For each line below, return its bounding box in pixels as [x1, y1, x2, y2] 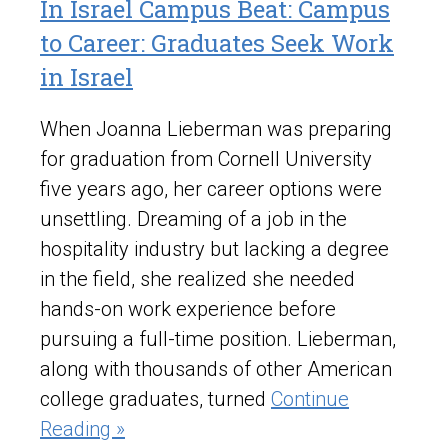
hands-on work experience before [40, 297, 336, 322]
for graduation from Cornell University [40, 147, 372, 172]
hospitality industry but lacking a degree [40, 237, 389, 262]
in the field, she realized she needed [40, 267, 355, 292]
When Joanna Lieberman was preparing [40, 117, 392, 142]
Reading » [40, 417, 125, 442]
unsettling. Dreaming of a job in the [40, 207, 347, 232]
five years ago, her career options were [40, 177, 382, 202]
